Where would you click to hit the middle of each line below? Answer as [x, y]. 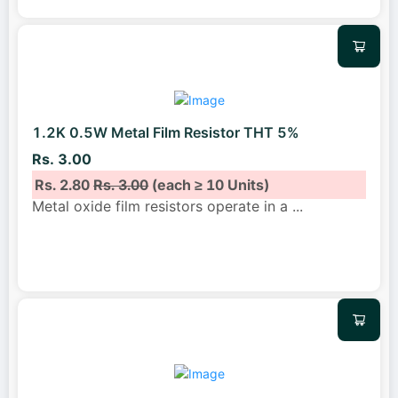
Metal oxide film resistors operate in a [162, 206]
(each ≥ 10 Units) [209, 184]
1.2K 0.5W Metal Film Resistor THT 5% [166, 133]
